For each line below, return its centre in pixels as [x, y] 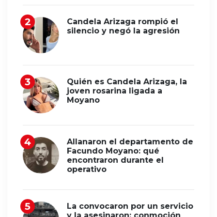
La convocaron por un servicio [130, 206]
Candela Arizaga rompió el [123, 21]
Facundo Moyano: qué [113, 151]
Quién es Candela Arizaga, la [127, 81]
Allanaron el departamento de [130, 141]
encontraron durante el [115, 160]
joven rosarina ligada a [115, 91]
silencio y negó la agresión [123, 31]
